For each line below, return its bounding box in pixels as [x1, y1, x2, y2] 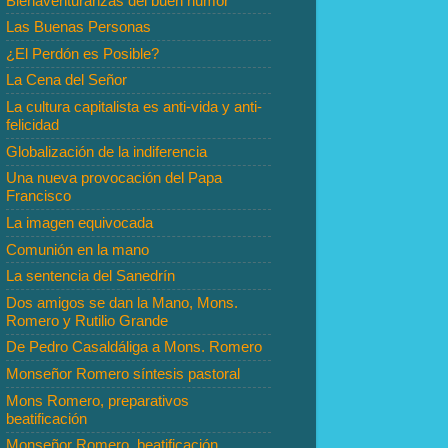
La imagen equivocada [6, 213, 153, 231]
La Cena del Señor [6, 71, 127, 89]
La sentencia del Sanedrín [6, 267, 175, 285]
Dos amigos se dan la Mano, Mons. [6, 293, 238, 311]
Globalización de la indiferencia [6, 142, 207, 160]
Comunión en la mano [6, 240, 149, 258]
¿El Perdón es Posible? [6, 44, 159, 62]
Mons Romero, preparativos [6, 391, 189, 409]
